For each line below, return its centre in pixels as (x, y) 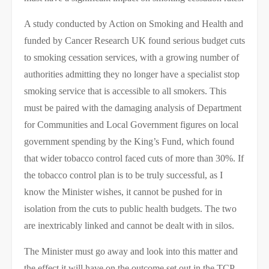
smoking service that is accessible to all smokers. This (125, 91)
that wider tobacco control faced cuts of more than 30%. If (134, 158)
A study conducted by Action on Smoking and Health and (134, 24)
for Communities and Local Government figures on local (131, 125)
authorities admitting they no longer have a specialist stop (132, 74)
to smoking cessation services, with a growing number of (131, 57)
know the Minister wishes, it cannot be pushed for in (123, 192)
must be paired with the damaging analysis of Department (133, 108)
